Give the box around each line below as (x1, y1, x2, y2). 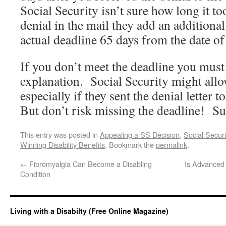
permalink (156, 139, 187, 150)
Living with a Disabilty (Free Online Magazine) (10, 206, 168, 216)
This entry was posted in (20, 129, 100, 140)
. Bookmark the (105, 139, 156, 150)
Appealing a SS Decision (100, 129, 180, 140)
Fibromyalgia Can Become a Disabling (27, 158, 152, 169)
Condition (20, 168, 50, 179)
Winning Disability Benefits (20, 139, 105, 150)
